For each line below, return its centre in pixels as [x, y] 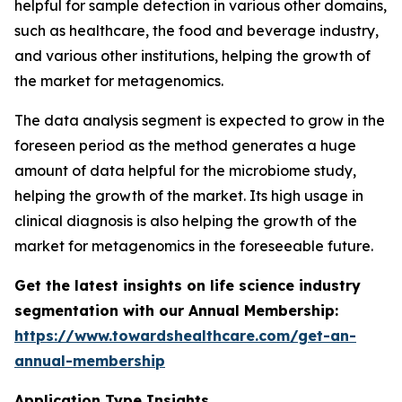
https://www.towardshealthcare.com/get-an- [185, 335]
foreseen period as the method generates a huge [185, 145]
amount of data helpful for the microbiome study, [185, 170]
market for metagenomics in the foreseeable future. [194, 245]
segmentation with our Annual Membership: [176, 310]
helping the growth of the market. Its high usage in [189, 195]
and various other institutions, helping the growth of [192, 55]
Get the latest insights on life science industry [188, 285]
